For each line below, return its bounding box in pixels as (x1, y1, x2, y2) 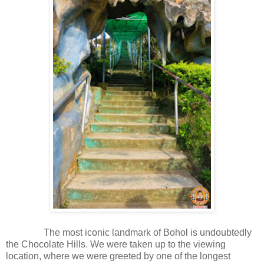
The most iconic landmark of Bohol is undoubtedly (44, 227, 252, 238)
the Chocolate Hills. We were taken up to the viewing (6, 239, 226, 250)
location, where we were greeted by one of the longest (6, 251, 230, 262)
